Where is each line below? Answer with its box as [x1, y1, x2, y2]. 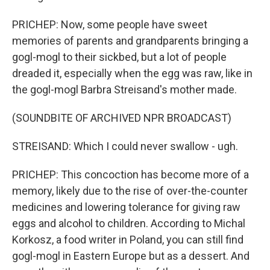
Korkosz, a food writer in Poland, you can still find [12, 233, 243, 246]
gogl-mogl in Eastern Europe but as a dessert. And [12, 250, 250, 262]
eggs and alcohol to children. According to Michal [12, 217, 245, 230]
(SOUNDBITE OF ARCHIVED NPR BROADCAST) [12, 111, 231, 124]
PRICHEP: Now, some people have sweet [12, 18, 207, 31]
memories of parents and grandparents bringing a [12, 34, 248, 47]
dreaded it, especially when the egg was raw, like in [12, 67, 253, 80]
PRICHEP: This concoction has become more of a [12, 168, 249, 181]
